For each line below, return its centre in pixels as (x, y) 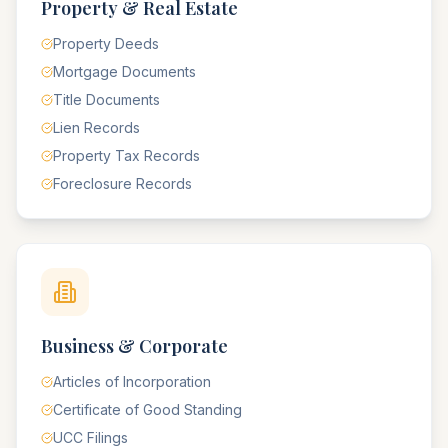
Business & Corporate (134, 346)
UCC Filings (90, 437)
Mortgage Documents (124, 71)
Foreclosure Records (122, 183)
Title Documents (106, 99)
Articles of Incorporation (132, 381)
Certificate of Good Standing (147, 409)
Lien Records (96, 127)
